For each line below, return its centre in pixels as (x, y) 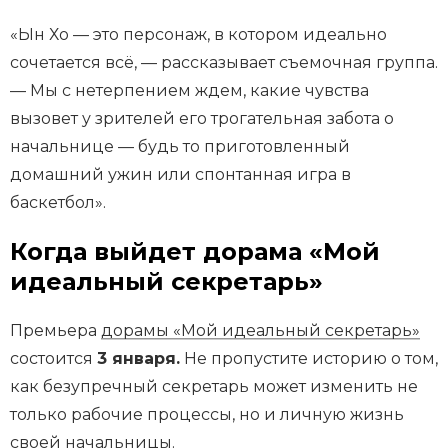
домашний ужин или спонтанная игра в (180, 174)
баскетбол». (58, 202)
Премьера (55, 330)
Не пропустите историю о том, (309, 358)
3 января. (138, 358)
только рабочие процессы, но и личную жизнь (207, 414)
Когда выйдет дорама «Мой (195, 251)
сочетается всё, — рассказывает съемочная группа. (224, 62)
